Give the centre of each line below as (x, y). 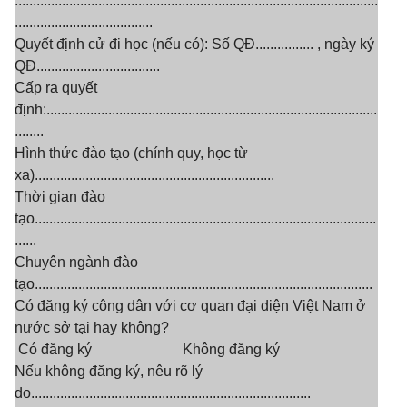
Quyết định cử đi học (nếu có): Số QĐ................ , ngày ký (194, 44)
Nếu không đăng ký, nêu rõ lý (109, 371)
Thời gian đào (60, 197)
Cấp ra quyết (56, 88)
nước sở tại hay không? (92, 328)
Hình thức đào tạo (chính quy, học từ (131, 153)
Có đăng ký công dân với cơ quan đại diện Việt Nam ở (190, 306)
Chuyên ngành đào (76, 262)
